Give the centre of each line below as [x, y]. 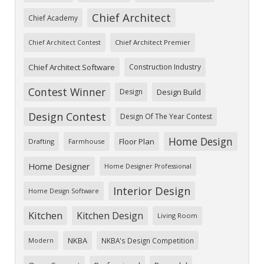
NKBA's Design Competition [148, 241]
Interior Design [152, 191]
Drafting [41, 141]
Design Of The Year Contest [166, 117]
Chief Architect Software [72, 67]
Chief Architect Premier [153, 42]
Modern [41, 241]
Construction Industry [165, 67]
